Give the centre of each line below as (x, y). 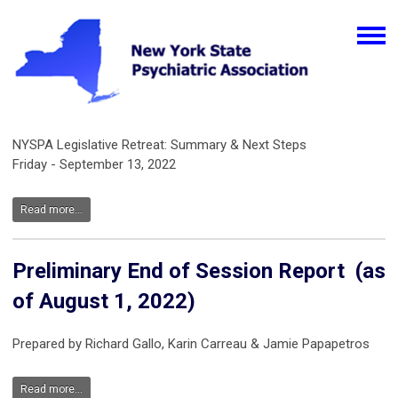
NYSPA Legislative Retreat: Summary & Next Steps (161, 145)
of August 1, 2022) (104, 302)
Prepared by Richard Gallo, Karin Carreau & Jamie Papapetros (191, 344)
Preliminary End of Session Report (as (199, 271)
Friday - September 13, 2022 (94, 165)
